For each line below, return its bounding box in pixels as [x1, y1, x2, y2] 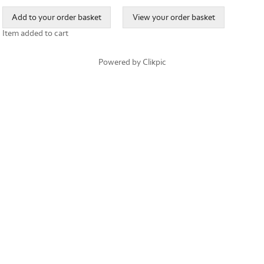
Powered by [98, 57, 143, 68]
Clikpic [142, 57, 166, 68]
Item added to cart [2, 28, 68, 39]
